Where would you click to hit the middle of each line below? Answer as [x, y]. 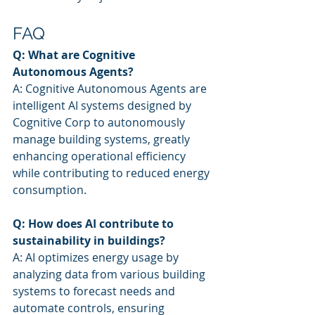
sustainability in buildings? [89, 240]
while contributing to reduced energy [112, 173]
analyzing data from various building [110, 274]
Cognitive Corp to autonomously [100, 122]
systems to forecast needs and [95, 291]
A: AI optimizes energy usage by [97, 257]
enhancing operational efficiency [101, 156]
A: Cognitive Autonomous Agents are [111, 89]
